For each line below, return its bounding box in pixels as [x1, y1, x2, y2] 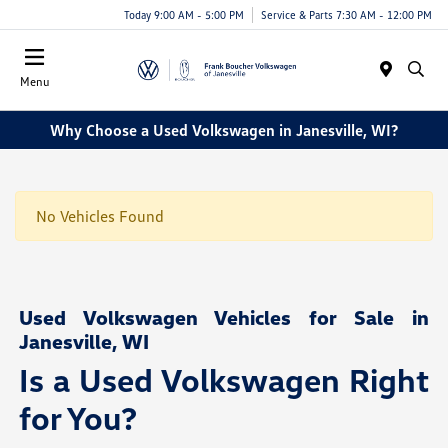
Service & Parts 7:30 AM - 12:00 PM [261, 7, 432, 21]
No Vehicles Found [36, 206, 164, 227]
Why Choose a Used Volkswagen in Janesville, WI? [50, 119, 398, 140]
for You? [19, 398, 138, 438]
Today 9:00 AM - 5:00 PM [124, 7, 244, 21]
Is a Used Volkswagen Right [19, 360, 429, 400]
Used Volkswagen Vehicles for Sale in [19, 305, 429, 330]
